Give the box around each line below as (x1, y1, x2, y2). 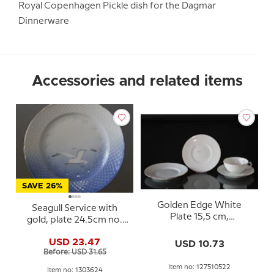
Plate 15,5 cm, (170, 212, 229, 221)
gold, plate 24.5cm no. (27, 216, 122, 224)
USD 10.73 (174, 239, 224, 249)
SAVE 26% (22, 182, 62, 190)
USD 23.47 (49, 237, 100, 247)
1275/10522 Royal (161, 224, 237, 233)
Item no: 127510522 (168, 264, 231, 270)
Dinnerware (18, 17, 69, 26)
